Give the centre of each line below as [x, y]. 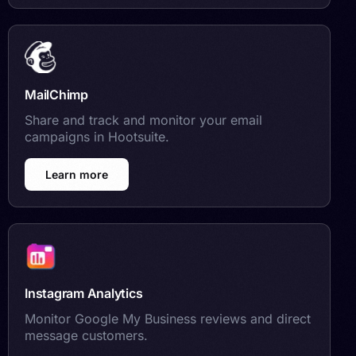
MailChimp [56, 94]
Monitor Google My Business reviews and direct [168, 318]
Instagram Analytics [84, 293]
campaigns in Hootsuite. [97, 136]
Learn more [77, 174]
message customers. [86, 335]
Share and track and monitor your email [143, 120]
